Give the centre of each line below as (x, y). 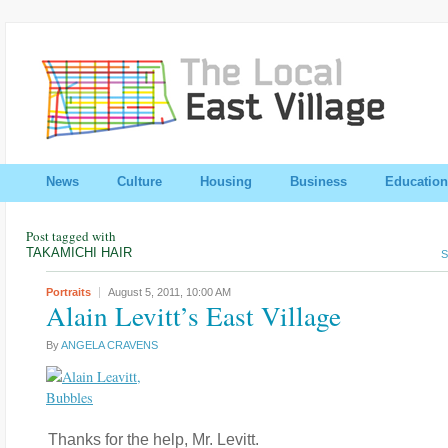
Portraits (68, 292)
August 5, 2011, (147, 292)
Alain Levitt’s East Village (193, 315)
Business (318, 181)
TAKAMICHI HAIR (79, 252)
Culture (139, 181)
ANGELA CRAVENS (109, 345)
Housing (226, 181)
